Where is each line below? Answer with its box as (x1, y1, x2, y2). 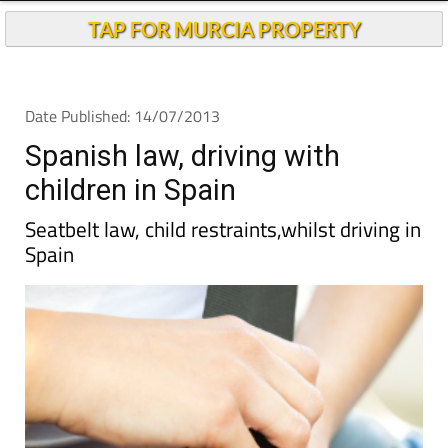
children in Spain (25, 173, 236, 207)
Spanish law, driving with (25, 139, 340, 173)
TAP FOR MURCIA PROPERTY (87, 17, 361, 41)
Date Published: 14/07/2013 (25, 104, 220, 128)
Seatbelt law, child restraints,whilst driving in (25, 213, 421, 245)
